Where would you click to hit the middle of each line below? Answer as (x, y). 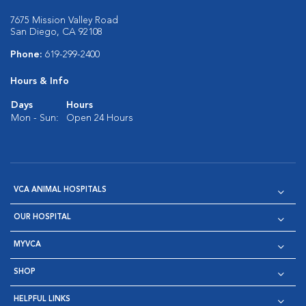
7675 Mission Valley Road (64, 20)
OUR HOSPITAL (42, 218)
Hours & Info (40, 81)
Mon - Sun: (35, 118)
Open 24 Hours (100, 118)
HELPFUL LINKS (42, 300)
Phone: (28, 55)
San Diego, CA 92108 (56, 32)
